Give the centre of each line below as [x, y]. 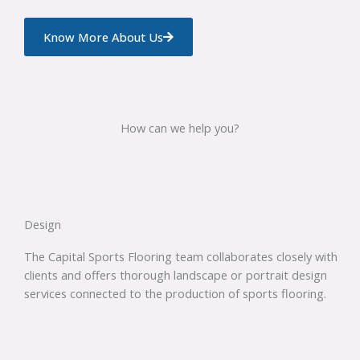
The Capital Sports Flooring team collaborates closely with [181, 257]
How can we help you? [180, 128]
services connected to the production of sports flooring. [175, 294]
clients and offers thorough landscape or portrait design [176, 275]
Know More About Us [103, 37]
